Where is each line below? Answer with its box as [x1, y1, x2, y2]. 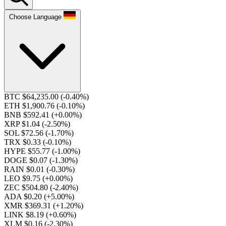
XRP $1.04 [4, 120, 42, 128]
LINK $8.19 [4, 210, 46, 219]
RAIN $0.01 [4, 165, 46, 174]
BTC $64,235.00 [4, 92, 61, 101]
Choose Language [9, 13, 62, 21]
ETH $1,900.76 [4, 101, 56, 110]
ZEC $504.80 [4, 183, 50, 192]
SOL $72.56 [4, 129, 45, 137]
